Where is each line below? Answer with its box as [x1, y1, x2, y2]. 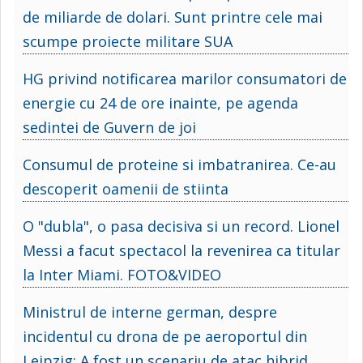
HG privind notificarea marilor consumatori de [23, 68, 347, 88]
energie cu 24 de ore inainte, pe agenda [23, 92, 298, 113]
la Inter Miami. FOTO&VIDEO [23, 264, 221, 284]
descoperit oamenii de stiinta [23, 178, 228, 199]
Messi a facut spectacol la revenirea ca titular [23, 240, 340, 260]
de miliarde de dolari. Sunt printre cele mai [23, 6, 322, 27]
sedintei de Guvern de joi [23, 117, 196, 137]
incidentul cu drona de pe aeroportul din [23, 326, 307, 346]
